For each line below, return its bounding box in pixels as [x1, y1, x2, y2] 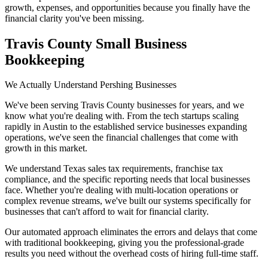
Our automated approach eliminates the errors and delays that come [5, 227, 257, 237]
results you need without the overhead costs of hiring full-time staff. [5, 248, 258, 259]
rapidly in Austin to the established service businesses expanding [5, 121, 247, 132]
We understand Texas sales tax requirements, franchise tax [5, 163, 223, 174]
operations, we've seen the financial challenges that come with [5, 132, 238, 143]
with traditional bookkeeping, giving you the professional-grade [5, 237, 244, 248]
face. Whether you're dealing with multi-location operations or [5, 185, 238, 196]
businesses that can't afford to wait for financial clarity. [5, 206, 209, 217]
